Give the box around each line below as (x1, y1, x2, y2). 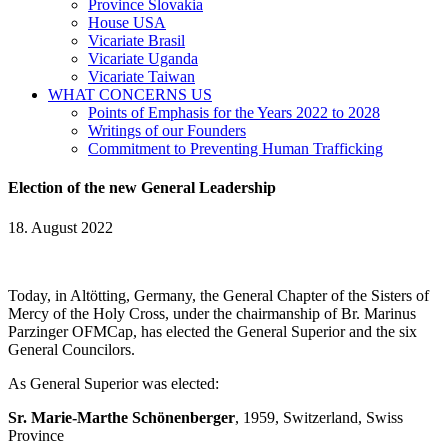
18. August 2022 (8, 218, 113, 236)
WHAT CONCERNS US (48, 86, 212, 103)
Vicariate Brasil (88, 32, 185, 49)
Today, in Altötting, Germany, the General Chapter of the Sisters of (8, 286, 429, 304)
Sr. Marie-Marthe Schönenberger (8, 408, 235, 426)
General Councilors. (8, 340, 135, 358)
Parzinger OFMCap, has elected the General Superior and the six (8, 322, 417, 340)
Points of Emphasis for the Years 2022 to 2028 (88, 104, 380, 121)
